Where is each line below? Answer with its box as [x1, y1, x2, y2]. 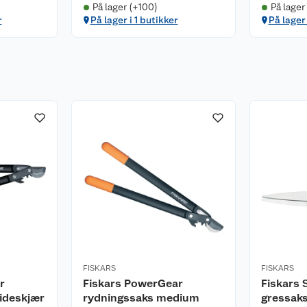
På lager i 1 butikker [90, 14, 178, 25]
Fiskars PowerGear [83, 277, 183, 290]
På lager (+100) [92, 1, 158, 12]
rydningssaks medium [83, 291, 199, 304]
